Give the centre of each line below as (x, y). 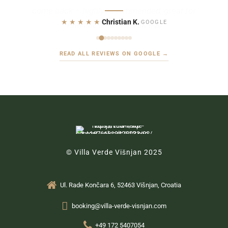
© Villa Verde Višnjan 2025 (114, 152)
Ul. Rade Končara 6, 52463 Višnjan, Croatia (121, 185)
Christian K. (121, 22)
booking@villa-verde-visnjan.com (119, 206)
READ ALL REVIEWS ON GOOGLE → (114, 54)
